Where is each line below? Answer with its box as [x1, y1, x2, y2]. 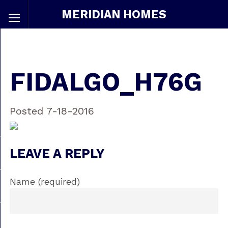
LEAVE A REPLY [9, 146, 104, 161]
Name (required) [9, 177, 80, 187]
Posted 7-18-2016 [9, 105, 94, 118]
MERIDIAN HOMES [62, 8, 166, 21]
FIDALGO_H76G [9, 67, 202, 97]
